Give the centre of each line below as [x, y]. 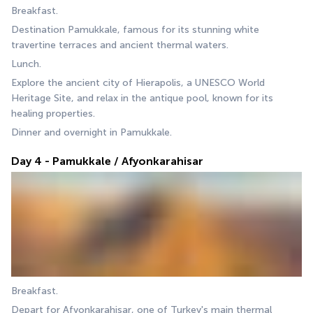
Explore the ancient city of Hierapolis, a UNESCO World [138, 83]
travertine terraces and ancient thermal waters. [120, 45]
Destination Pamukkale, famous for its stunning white [135, 30]
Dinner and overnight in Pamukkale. [92, 133]
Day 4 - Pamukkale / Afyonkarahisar [107, 161]
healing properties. [53, 114]
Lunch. [26, 64]
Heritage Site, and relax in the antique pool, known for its [142, 99]
